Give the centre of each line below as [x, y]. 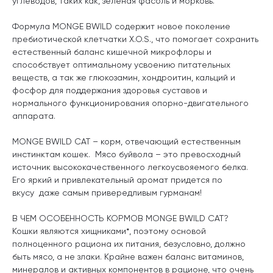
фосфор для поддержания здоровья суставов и [110, 90]
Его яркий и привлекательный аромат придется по [117, 179]
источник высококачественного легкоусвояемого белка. [130, 167]
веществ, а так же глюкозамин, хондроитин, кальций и [124, 77]
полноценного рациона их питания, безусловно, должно [129, 243]
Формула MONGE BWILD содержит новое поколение [121, 26]
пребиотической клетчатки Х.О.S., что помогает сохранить [135, 39]
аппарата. [34, 115]
